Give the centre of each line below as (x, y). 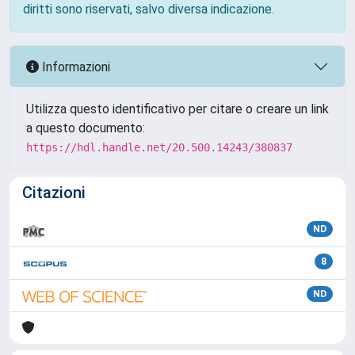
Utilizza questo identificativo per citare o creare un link (177, 109)
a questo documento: (86, 128)
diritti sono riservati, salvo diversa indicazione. (149, 9)
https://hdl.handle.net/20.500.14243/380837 (159, 147)
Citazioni (54, 193)
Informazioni (74, 67)
